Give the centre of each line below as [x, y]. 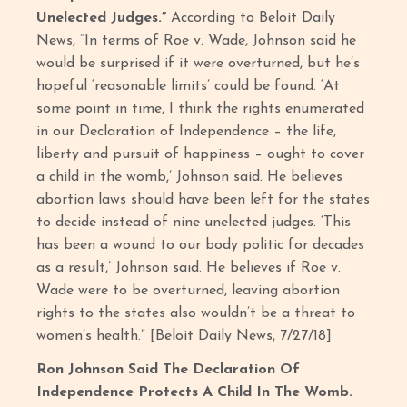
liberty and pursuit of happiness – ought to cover [201, 154]
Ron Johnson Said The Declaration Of [169, 370]
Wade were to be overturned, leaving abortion [189, 291]
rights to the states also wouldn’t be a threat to [196, 313]
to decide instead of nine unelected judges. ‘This [194, 223]
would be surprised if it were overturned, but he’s [199, 64]
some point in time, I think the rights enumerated [201, 109]
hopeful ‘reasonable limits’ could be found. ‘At [189, 86]
